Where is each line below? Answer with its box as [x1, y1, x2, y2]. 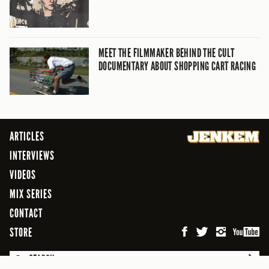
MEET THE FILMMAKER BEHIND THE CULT [98, 45, 235, 60]
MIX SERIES [10, 187, 52, 201]
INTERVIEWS [10, 148, 55, 163]
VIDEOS [10, 168, 36, 182]
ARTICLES [10, 129, 44, 144]
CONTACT [10, 206, 43, 220]
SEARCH [29, 252, 55, 267]
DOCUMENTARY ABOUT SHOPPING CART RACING [98, 58, 256, 73]
